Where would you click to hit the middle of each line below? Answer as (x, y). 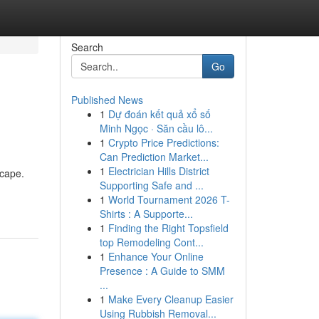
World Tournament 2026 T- (169, 199)
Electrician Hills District (158, 171)
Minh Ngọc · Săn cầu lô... (156, 128)
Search (87, 47)
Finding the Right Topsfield (168, 228)
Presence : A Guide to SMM (162, 271)
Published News (107, 100)
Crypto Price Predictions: (163, 142)
